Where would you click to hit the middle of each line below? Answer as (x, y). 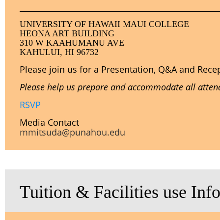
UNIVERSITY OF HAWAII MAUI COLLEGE (104, 24)
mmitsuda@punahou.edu (72, 132)
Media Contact (49, 122)
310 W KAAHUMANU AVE (72, 43)
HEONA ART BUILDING (67, 33)
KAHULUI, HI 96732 (59, 52)
